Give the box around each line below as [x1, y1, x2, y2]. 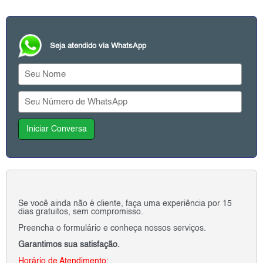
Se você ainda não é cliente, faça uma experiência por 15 [18, 200, 232, 208]
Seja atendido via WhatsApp [50, 42, 146, 50]
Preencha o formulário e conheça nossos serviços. [18, 224, 206, 233]
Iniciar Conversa [26, 125, 87, 134]
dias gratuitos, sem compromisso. [18, 208, 143, 217]
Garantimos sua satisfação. [18, 241, 120, 249]
